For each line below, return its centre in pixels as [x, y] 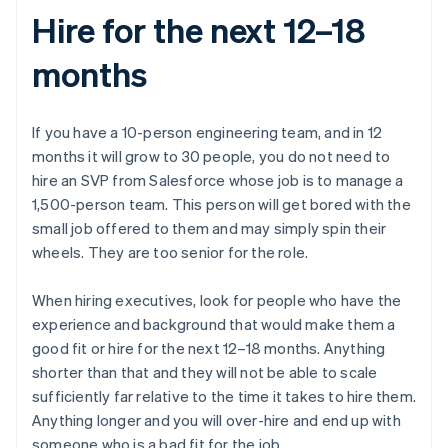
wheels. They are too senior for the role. [170, 251]
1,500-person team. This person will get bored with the [221, 203]
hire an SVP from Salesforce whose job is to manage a [218, 179]
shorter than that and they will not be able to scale [205, 371]
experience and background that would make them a [214, 323]
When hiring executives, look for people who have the [217, 299]
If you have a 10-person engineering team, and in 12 [207, 131]
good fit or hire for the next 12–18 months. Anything [209, 347]
